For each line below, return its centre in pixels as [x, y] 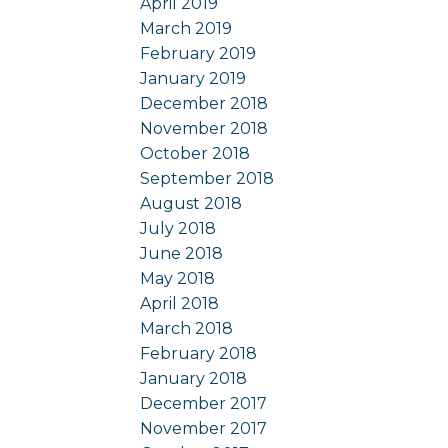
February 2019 [198, 53]
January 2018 [194, 378]
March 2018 [187, 328]
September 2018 [207, 178]
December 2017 [204, 403]
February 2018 [199, 353]
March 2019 [186, 28]
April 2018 [180, 303]
